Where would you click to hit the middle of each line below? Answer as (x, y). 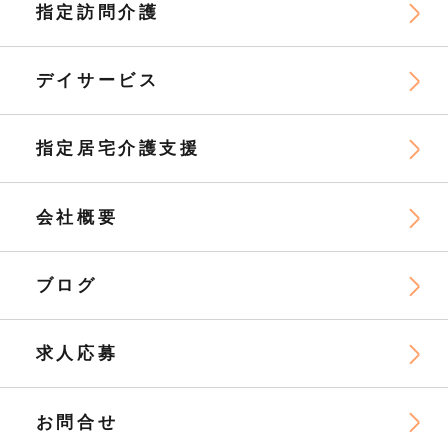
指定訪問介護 (97, 12)
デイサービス (97, 80)
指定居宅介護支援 (118, 149)
